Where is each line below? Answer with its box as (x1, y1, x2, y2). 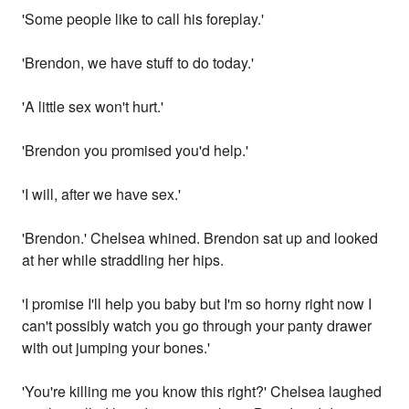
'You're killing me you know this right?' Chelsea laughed (22, 381, 383, 403)
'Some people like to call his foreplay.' (22, 8, 265, 30)
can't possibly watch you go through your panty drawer (22, 315, 372, 337)
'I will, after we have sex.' (22, 184, 182, 205)
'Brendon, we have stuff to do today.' (22, 52, 255, 74)
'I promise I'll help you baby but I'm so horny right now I (22, 293, 372, 315)
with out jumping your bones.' (22, 337, 211, 359)
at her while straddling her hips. (22, 249, 225, 271)
